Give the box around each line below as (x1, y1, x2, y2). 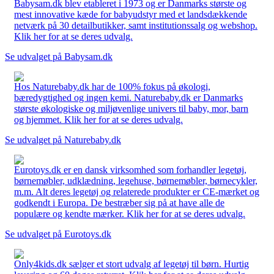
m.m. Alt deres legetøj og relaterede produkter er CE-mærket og (14, 186, 259, 197)
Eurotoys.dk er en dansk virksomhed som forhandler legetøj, (14, 164, 246, 175)
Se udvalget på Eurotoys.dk (5, 228, 111, 239)
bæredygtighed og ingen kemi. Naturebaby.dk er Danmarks (14, 92, 243, 103)
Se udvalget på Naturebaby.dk (5, 134, 121, 145)
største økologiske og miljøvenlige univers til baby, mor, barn (14, 103, 248, 114)
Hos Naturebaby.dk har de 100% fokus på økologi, (14, 81, 210, 92)
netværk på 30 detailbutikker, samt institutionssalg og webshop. (14, 20, 257, 31)
